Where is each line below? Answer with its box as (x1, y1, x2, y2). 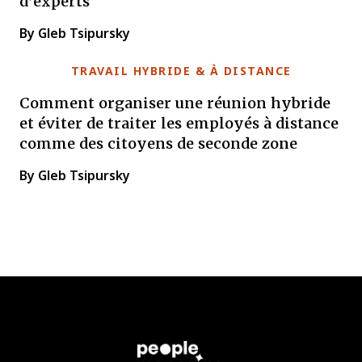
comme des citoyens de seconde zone (19, 133, 297, 154)
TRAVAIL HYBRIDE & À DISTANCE (70, 65, 292, 78)
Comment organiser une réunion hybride (19, 92, 330, 113)
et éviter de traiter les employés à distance (19, 112, 339, 133)
